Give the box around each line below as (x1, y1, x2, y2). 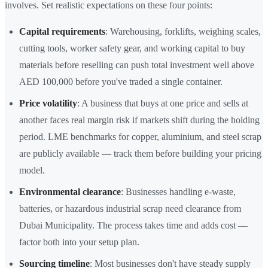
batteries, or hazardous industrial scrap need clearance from (19, 203, 241, 214)
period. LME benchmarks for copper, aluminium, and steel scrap (19, 132, 261, 142)
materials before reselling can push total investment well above (19, 60, 254, 71)
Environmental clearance (19, 187, 121, 197)
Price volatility (19, 98, 77, 109)
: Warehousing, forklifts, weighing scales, (105, 26, 261, 37)
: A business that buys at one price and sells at (77, 98, 248, 109)
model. (19, 165, 45, 176)
